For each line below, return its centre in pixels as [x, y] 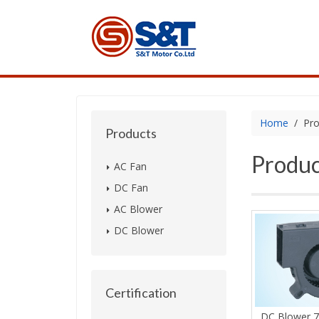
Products [131, 133]
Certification [141, 293]
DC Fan [131, 188]
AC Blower [138, 209]
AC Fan [130, 166]
